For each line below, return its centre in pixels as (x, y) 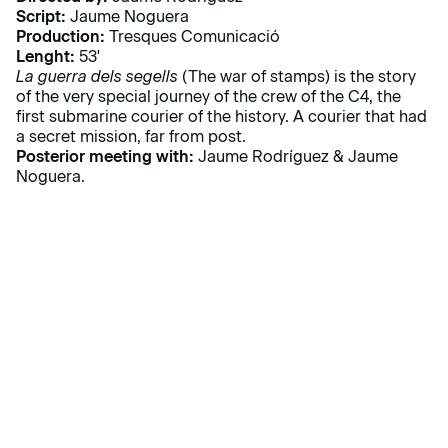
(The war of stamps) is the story (297, 77)
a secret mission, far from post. (131, 137)
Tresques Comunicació (192, 37)
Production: (60, 37)
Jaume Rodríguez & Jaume (296, 157)
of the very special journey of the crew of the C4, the (208, 97)
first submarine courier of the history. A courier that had (221, 117)
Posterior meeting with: (105, 157)
